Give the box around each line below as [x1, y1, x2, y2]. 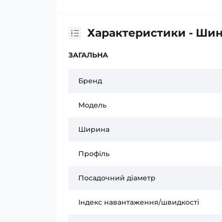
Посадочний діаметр [78, 173, 156, 182]
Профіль [78, 149, 110, 158]
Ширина [78, 125, 110, 134]
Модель [78, 101, 107, 110]
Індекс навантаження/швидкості [78, 198, 199, 207]
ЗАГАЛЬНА [68, 51, 108, 59]
